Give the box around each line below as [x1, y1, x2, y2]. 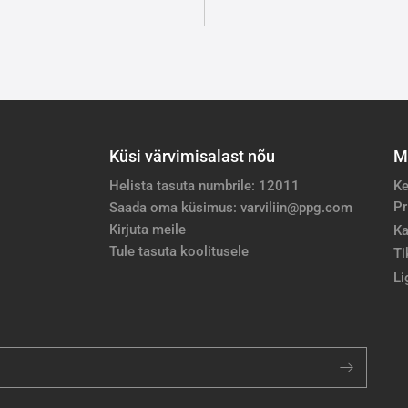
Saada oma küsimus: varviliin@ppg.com [109, 199, 352, 216]
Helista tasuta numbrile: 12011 [109, 177, 300, 194]
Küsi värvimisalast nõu [109, 147, 275, 166]
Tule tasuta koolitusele [109, 242, 249, 260]
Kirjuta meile [109, 220, 186, 238]
